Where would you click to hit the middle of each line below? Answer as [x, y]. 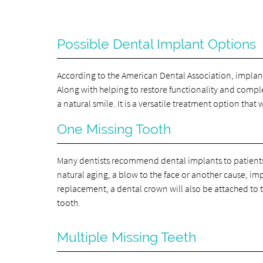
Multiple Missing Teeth [127, 237]
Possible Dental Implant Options [157, 44]
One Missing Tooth [114, 129]
